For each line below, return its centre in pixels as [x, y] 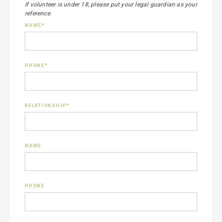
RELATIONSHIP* [47, 106]
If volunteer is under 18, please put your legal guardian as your [111, 4]
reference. [38, 13]
